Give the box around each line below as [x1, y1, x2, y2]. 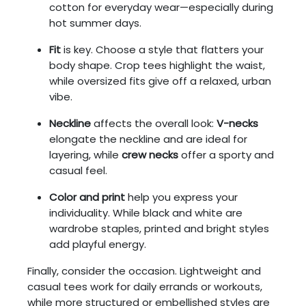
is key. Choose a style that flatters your [61, 42, 264, 57]
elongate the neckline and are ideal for [49, 131, 247, 146]
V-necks [217, 115, 258, 130]
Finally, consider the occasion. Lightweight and [27, 263, 261, 278]
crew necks [122, 147, 178, 162]
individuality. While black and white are [49, 205, 242, 220]
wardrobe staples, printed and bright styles [49, 221, 269, 236]
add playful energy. [49, 236, 146, 251]
